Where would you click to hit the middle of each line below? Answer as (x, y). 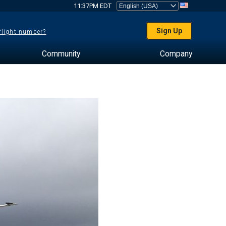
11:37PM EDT (92, 6)
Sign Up (169, 31)
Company (176, 54)
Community (61, 54)
